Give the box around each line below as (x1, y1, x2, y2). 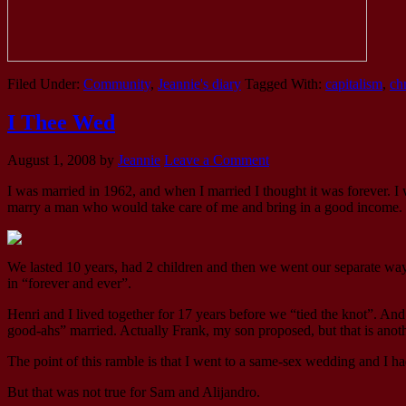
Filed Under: (7, 75, 83, 92)
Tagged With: (245, 75, 325, 92)
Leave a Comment (164, 152, 269, 169)
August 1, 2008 (7, 152, 96, 169)
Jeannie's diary (158, 75, 241, 92)
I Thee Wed (7, 110, 115, 134)
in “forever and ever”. (7, 275, 131, 292)
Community (83, 75, 150, 92)
